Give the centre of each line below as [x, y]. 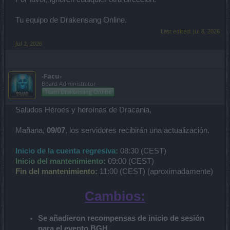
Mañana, [31, 130]
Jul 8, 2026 [206, 31]
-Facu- [52, 76]
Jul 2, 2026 [29, 43]
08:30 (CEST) [143, 151]
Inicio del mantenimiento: [61, 161]
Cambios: [115, 196]
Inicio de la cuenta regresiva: [67, 151]
